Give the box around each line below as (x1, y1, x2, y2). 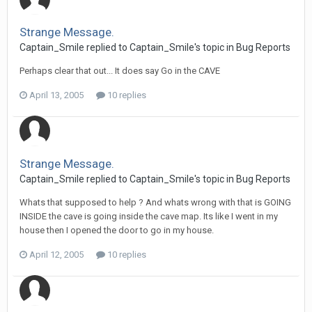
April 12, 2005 (29, 249, 84, 260)
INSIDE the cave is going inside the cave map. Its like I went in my (19, 211, 278, 221)
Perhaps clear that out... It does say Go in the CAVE (19, 65, 220, 76)
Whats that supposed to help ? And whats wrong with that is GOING (19, 197, 291, 208)
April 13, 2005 (29, 90, 84, 100)
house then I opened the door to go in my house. (19, 225, 214, 235)
